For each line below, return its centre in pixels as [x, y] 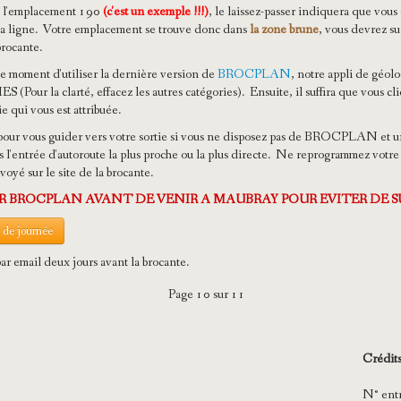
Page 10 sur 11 [207, 295]
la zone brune [283, 30]
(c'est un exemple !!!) [156, 12]
